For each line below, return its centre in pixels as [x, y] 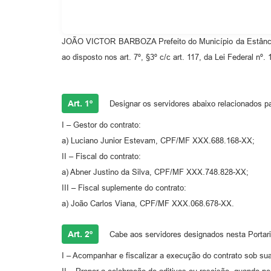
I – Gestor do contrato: [101, 125]
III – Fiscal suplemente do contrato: [124, 188]
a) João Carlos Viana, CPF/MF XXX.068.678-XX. [148, 203]
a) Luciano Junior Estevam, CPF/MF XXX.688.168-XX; [158, 140]
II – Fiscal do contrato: [101, 156]
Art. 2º [80, 234]
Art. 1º [80, 103]
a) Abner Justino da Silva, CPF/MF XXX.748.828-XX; [155, 172]
